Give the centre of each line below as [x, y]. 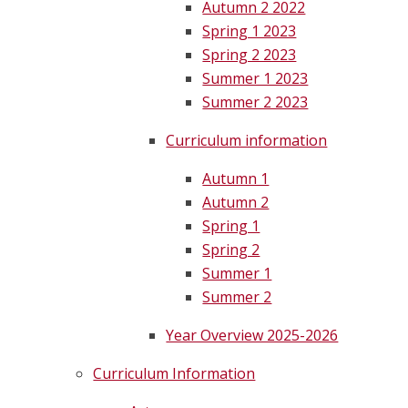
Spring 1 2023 [250, 31]
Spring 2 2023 [250, 55]
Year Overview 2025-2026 [252, 336]
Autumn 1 [236, 179]
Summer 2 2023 [255, 102]
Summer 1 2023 [255, 79]
